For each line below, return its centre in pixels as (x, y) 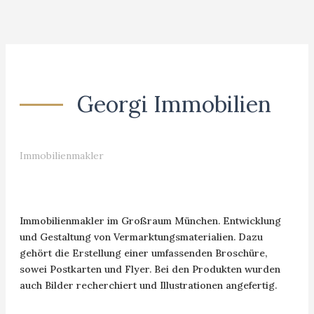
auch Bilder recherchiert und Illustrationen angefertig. (148, 285)
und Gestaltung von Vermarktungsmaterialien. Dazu (141, 237)
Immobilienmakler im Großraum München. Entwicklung (150, 221)
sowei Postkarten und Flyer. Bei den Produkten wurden (150, 269)
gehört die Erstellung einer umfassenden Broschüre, (143, 253)
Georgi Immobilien (175, 104)
